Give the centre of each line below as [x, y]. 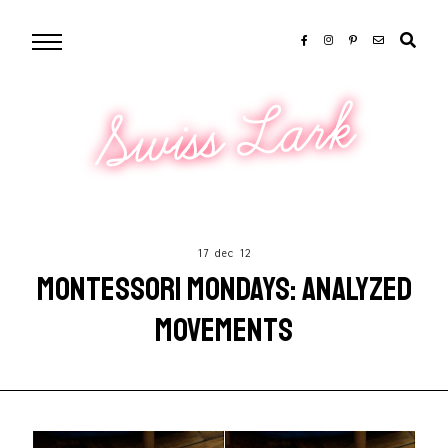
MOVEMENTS [224, 330]
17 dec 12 [224, 253]
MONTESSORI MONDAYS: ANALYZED [224, 289]
